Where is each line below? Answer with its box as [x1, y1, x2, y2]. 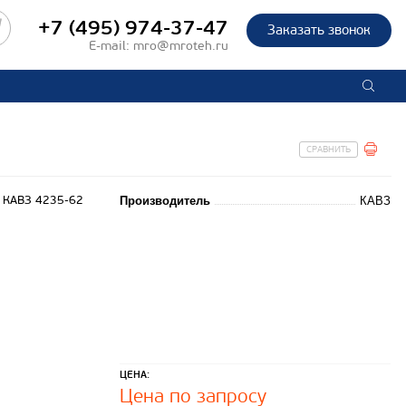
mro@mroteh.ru [133, 38, 228, 53]
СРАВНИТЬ [306, 144, 351, 156]
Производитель [120, 193, 211, 208]
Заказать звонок [267, 22, 371, 38]
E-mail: [89, 38, 133, 53]
